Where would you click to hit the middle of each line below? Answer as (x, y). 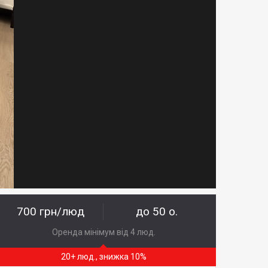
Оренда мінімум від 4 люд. (103, 232)
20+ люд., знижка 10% (103, 257)
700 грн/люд (50, 212)
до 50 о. (157, 212)
